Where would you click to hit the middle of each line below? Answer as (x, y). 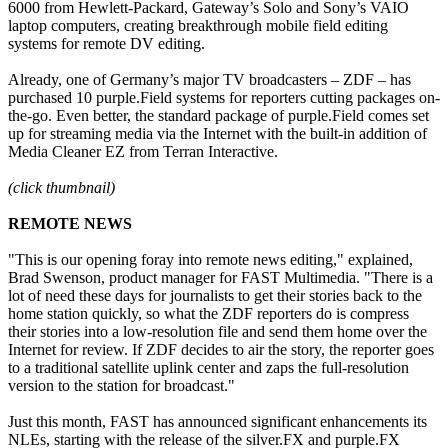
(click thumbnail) (61, 187)
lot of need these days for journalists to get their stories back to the (215, 295)
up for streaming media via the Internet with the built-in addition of (217, 133)
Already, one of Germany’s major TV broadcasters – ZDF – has (209, 79)
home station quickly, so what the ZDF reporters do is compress (208, 313)
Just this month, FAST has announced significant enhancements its (217, 421)
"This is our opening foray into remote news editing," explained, (210, 259)
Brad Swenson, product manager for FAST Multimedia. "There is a (220, 277)
